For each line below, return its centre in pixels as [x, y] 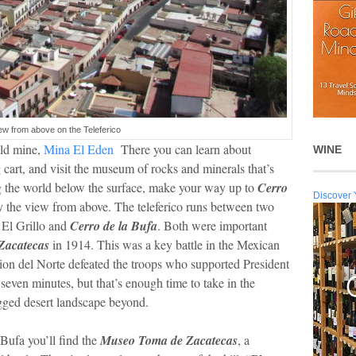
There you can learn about [182, 149]
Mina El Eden [79, 149]
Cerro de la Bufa [114, 226]
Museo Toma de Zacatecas [169, 341]
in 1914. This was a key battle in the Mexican [164, 245]
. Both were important [212, 226]
